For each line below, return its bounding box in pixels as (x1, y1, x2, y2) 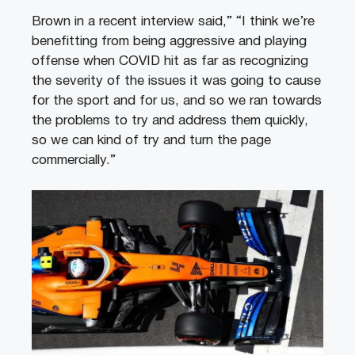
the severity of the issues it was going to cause (32, 74, 321, 87)
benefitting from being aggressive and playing (32, 35, 307, 48)
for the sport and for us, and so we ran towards (32, 94, 322, 107)
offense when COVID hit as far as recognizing (32, 55, 308, 67)
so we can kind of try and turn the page (32, 134, 271, 147)
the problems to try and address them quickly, (32, 114, 308, 127)
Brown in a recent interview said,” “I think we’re (32, 15, 315, 28)
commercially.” (32, 154, 116, 166)
